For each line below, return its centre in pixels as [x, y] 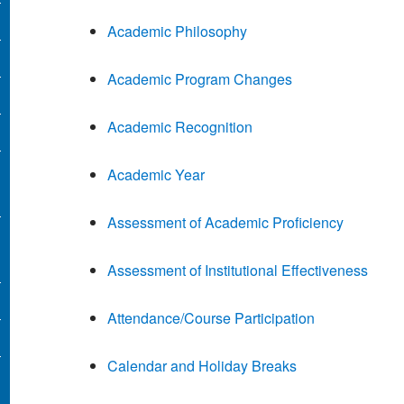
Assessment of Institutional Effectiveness [237, 271]
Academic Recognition [179, 127]
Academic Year [156, 175]
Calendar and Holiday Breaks [202, 366]
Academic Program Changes [199, 79]
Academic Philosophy [177, 32]
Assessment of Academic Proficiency [225, 223]
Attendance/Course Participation [211, 318]
